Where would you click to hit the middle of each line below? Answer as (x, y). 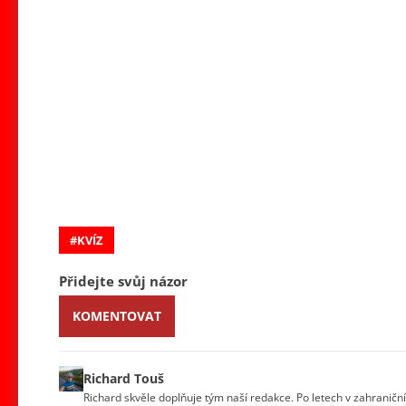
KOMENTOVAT (117, 315)
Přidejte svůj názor (123, 280)
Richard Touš (124, 378)
